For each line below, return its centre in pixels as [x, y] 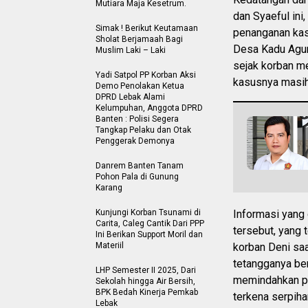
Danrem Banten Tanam [140, 165]
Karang [109, 187]
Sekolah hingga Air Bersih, [145, 281]
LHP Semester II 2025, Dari [146, 270]
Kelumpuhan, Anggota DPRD [149, 108]
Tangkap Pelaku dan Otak [143, 130]
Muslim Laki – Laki [132, 50]
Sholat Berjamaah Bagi [139, 39]
